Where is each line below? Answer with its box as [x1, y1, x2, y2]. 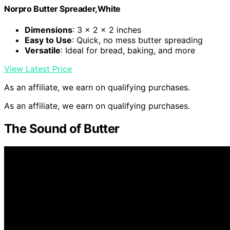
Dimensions [25, 25, 72, 35]
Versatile [25, 45, 61, 56]
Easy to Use [25, 35, 72, 46]
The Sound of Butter [4, 121, 120, 137]
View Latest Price [4, 64, 72, 74]
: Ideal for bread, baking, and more [61, 45, 195, 56]
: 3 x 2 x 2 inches [72, 25, 141, 35]
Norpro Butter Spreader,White [4, 3, 121, 14]
